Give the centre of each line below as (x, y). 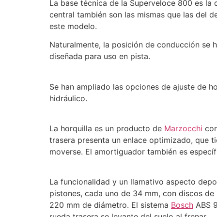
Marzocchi (183, 128)
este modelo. (73, 26)
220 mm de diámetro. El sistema (110, 205)
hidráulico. (68, 98)
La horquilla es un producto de (107, 128)
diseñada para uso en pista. (100, 56)
